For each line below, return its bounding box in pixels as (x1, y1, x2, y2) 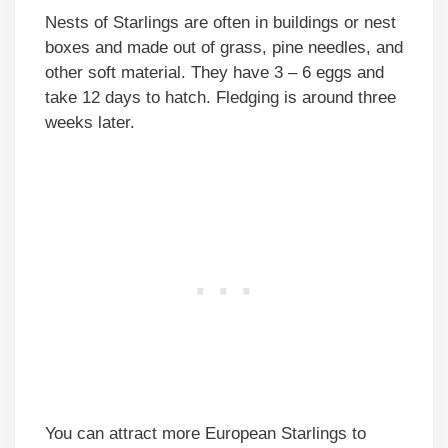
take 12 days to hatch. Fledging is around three (45, 88, 396, 108)
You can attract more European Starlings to (45, 423, 366, 443)
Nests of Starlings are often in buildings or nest (45, 13, 396, 33)
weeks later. (45, 113, 135, 133)
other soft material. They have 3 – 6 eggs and (45, 63, 384, 83)
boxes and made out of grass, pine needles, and (45, 38, 403, 58)
